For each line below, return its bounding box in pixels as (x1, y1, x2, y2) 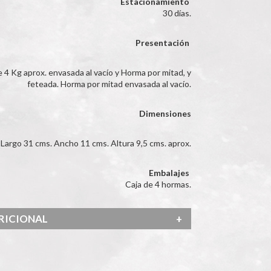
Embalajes (149, 168, 191, 178)
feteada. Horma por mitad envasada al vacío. (27, 79, 191, 89)
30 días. (163, 8, 191, 18)
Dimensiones (139, 108, 191, 119)
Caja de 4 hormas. (125, 179, 191, 189)
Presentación (135, 38, 189, 48)
